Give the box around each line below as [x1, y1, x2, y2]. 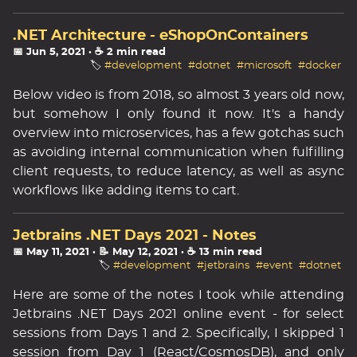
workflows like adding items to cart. [13, 184, 239, 197]
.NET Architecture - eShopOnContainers [13, 29, 308, 43]
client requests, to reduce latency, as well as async [13, 165, 344, 178]
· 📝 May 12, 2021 [92, 247, 178, 257]
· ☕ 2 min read [88, 47, 166, 57]
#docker [297, 61, 341, 71]
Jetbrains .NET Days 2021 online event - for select [13, 308, 344, 320]
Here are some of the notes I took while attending [13, 288, 344, 301]
